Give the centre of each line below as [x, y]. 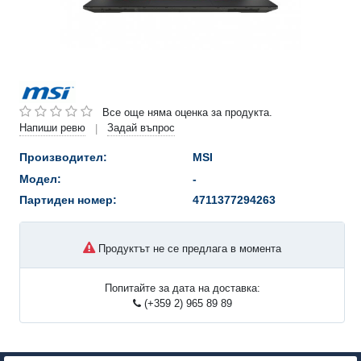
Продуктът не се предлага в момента [188, 248]
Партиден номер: [68, 200]
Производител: [63, 158]
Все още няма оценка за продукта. [187, 112]
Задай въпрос [141, 128]
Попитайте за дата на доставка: [182, 288]
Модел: [40, 178]
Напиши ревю [52, 128]
